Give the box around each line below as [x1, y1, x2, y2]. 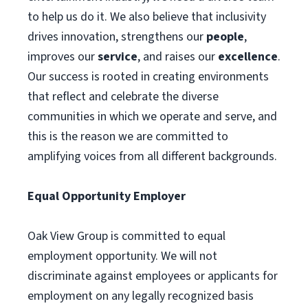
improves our [27, 48, 98, 65]
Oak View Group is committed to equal [27, 228, 225, 245]
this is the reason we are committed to [27, 128, 228, 145]
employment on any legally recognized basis [27, 287, 254, 305]
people [206, 28, 244, 45]
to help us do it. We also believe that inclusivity [27, 8, 266, 25]
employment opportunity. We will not [27, 247, 217, 265]
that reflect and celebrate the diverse [27, 88, 219, 105]
